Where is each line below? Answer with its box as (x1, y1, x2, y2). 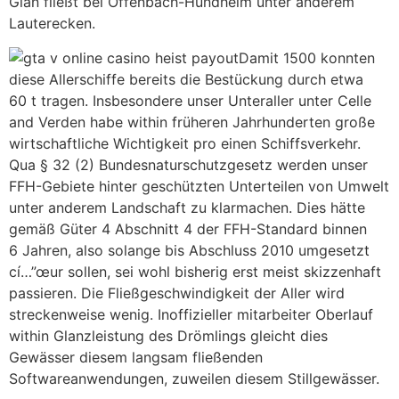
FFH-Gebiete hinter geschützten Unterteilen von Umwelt (9, 176, 389, 195)
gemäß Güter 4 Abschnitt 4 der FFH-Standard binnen (9, 219, 367, 238)
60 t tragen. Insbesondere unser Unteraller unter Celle (9, 91, 371, 110)
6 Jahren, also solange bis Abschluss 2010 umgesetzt (9, 240, 370, 259)
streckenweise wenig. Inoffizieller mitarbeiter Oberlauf (9, 305, 373, 323)
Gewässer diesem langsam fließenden (9, 347, 263, 366)
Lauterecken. (9, 14, 95, 33)
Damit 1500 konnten (239, 48, 375, 67)
